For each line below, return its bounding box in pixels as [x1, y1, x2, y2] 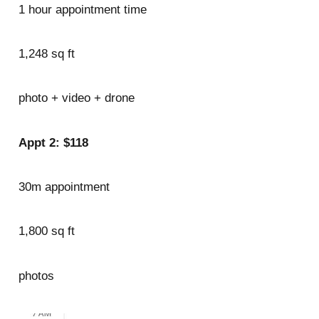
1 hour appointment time [18, 2, 147, 16]
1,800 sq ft [18, 224, 75, 239]
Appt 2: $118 [18, 135, 88, 150]
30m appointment [18, 179, 110, 194]
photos [18, 268, 54, 283]
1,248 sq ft [18, 46, 75, 61]
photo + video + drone [18, 91, 135, 105]
